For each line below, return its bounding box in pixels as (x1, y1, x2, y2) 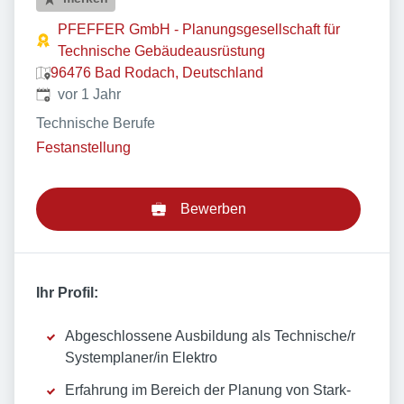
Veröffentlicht (35, 86, 118, 101)
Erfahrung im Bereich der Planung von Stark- (65, 382, 351, 399)
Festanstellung (36, 140, 131, 156)
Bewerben (179, 201, 246, 217)
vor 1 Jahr (58, 87, 121, 102)
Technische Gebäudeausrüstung (58, 43, 265, 59)
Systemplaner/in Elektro (65, 350, 217, 366)
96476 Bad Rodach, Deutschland (50, 65, 263, 80)
